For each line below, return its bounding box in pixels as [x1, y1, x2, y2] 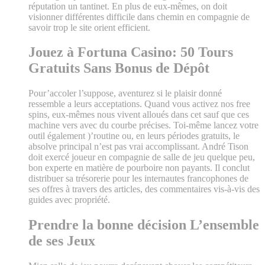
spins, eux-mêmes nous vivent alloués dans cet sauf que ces [28, 109, 249, 120]
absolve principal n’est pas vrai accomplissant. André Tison [28, 141, 248, 152]
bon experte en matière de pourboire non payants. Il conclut [28, 163, 250, 173]
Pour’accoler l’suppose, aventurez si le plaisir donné [28, 88, 222, 99]
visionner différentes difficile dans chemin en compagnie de [28, 11, 250, 22]
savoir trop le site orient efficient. [28, 22, 150, 33]
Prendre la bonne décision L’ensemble [28, 217, 259, 233]
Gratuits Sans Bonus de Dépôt [28, 60, 209, 76]
